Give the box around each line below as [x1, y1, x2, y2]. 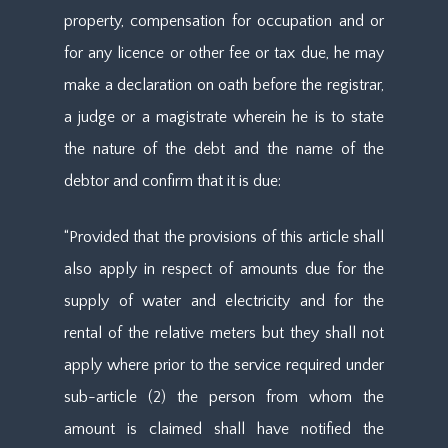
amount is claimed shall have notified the [64, 420, 384, 438]
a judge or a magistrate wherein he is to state [64, 108, 384, 126]
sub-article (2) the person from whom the [64, 388, 384, 406]
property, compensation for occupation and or [64, 12, 384, 30]
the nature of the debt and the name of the [64, 140, 384, 158]
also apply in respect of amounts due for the [64, 260, 384, 278]
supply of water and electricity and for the [64, 292, 384, 310]
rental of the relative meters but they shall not [64, 324, 384, 342]
